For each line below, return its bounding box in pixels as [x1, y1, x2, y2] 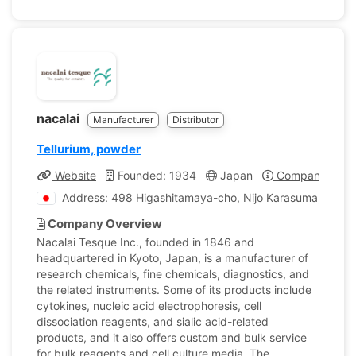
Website [52, 168, 96, 182]
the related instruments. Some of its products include [37, 283, 311, 296]
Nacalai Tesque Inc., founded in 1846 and [37, 235, 254, 249]
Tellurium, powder [37, 141, 141, 157]
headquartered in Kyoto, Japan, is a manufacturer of [37, 251, 308, 265]
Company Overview [45, 216, 162, 231]
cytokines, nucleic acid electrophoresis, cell [37, 299, 261, 312]
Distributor [172, 114, 219, 126]
